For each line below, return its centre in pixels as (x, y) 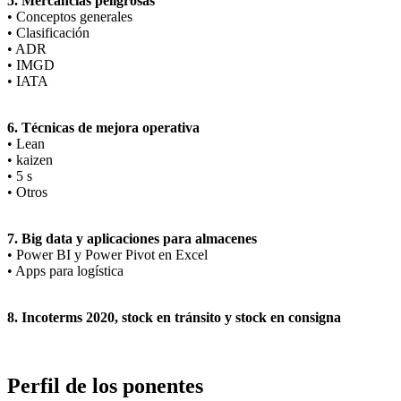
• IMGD (31, 65)
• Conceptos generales (70, 17)
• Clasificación (48, 33)
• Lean (26, 144)
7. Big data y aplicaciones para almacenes (132, 239)
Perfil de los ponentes (105, 386)
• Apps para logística (65, 271)
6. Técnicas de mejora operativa (103, 128)
